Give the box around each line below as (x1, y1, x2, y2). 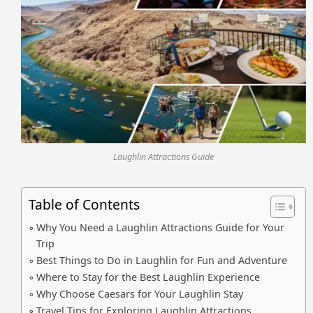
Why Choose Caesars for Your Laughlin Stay (36, 286, 243, 300)
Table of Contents (29, 196, 140, 214)
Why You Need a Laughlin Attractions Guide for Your (36, 220, 284, 234)
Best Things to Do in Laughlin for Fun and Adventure (36, 253, 287, 267)
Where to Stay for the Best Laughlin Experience (36, 270, 260, 284)
